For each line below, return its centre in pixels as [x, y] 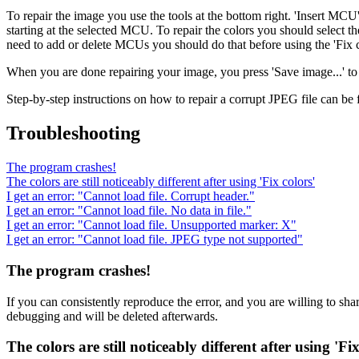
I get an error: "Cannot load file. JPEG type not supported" [155, 240]
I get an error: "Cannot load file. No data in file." [129, 211]
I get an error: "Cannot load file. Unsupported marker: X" [151, 225]
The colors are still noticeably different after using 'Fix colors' [161, 182]
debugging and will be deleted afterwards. [112, 316]
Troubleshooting [73, 133]
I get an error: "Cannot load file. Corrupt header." [131, 196]
